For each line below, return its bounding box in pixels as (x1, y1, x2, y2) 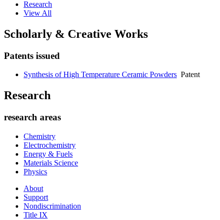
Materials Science (24, 158, 78, 167)
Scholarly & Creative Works (4, 27, 148, 40)
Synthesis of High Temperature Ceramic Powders (24, 70, 177, 79)
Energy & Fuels (24, 149, 73, 158)
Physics (24, 167, 47, 176)
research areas (4, 112, 61, 123)
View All (24, 8, 52, 17)
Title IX (24, 210, 48, 219)
